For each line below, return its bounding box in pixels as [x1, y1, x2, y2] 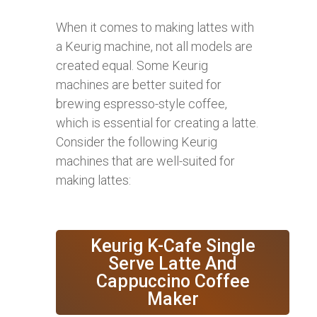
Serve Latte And [108, 253, 237, 274]
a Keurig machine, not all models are [56, 38, 253, 54]
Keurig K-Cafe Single [90, 235, 255, 256]
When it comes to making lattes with [56, 19, 254, 35]
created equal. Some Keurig [56, 57, 208, 73]
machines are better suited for [56, 76, 221, 92]
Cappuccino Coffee [96, 270, 250, 292]
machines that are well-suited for [56, 153, 235, 168]
